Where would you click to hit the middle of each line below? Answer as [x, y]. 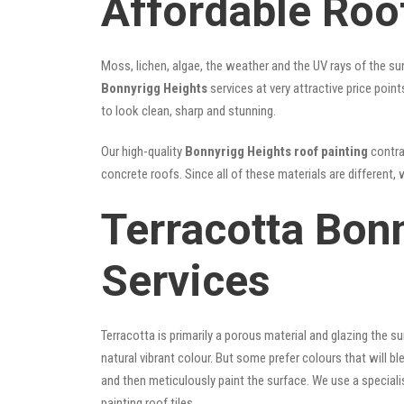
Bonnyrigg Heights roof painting [276, 151]
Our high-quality [143, 151]
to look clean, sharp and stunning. [188, 110]
